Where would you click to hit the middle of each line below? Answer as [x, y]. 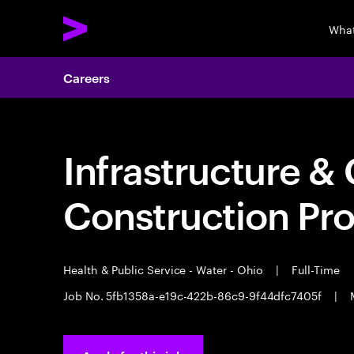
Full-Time [314, 269]
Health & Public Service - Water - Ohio [165, 269]
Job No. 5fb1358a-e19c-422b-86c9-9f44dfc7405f [194, 295]
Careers [87, 77]
